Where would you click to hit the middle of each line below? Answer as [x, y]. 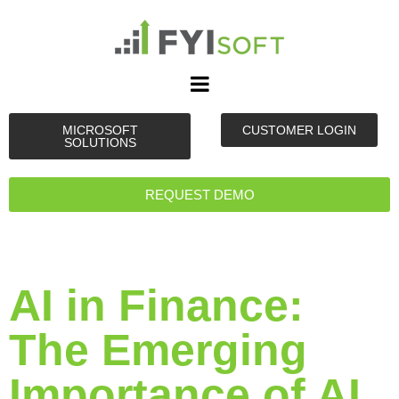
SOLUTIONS [100, 142]
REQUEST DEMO [199, 195]
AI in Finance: [156, 305]
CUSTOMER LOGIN [299, 130]
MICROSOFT [100, 130]
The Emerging [158, 350]
